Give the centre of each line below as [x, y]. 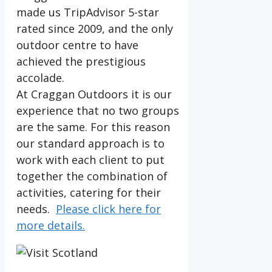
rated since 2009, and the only [95, 29]
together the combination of [92, 176]
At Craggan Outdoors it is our [94, 94]
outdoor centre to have [77, 45]
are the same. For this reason [93, 127]
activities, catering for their [89, 193]
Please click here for [108, 209]
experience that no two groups [98, 111]
